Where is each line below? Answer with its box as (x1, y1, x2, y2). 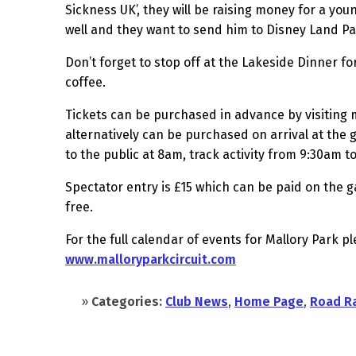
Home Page (234, 294, 304, 310)
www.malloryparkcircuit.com (65, 252, 236, 268)
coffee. (65, 75, 106, 91)
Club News (165, 294, 228, 310)
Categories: (91, 294, 162, 310)
